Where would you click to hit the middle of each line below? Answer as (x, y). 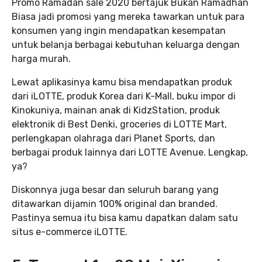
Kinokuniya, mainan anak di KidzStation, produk (116, 110)
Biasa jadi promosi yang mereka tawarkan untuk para (128, 17)
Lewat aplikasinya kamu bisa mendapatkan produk (122, 82)
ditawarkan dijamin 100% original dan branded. (115, 204)
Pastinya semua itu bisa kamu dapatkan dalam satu (125, 218)
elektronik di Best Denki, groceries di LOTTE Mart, (119, 124)
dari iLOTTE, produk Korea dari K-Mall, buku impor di (124, 96)
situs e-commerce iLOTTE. (70, 232)
